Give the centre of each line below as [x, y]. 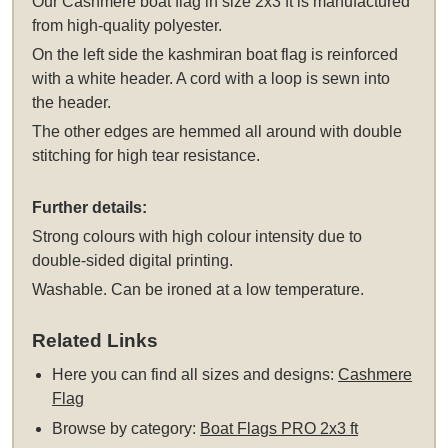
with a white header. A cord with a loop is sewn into [211, 78]
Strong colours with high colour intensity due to [197, 237]
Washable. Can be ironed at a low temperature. [198, 290]
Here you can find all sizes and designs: [195, 375]
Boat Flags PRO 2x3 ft [279, 429]
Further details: [90, 208]
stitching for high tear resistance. [146, 155]
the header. [72, 102]
